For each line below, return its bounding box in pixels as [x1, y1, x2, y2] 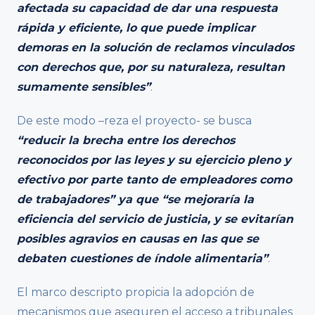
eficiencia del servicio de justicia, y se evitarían [17, 212, 293, 226]
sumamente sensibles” [17, 80, 150, 94]
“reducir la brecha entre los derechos [17, 134, 235, 148]
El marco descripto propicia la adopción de [17, 285, 255, 300]
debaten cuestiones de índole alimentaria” [17, 252, 268, 266]
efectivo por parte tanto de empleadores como [17, 173, 292, 187]
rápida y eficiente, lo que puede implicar [17, 21, 255, 35]
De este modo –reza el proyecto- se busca [17, 114, 252, 128]
